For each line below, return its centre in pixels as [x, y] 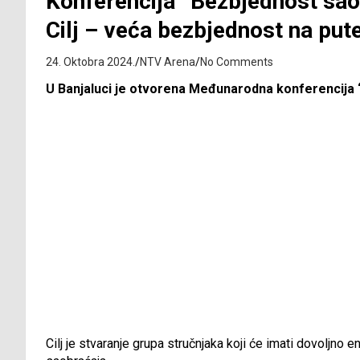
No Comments [237, 62]
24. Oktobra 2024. [90, 62]
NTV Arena [168, 62]
